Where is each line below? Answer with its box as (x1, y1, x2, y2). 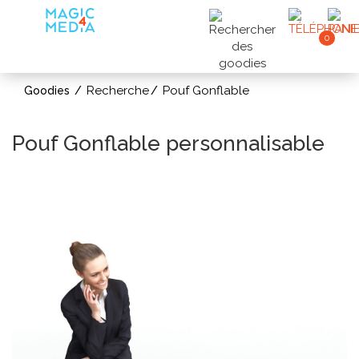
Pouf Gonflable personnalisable (12, 131, 325, 155)
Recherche (87, 83, 149, 98)
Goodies (24, 84, 70, 97)
